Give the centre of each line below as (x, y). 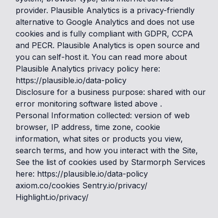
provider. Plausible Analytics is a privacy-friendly (105, 10)
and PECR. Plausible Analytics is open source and (108, 45)
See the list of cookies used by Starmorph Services (110, 162)
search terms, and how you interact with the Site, (107, 150)
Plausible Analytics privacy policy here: (88, 69)
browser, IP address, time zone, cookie (88, 127)
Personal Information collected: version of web (103, 115)
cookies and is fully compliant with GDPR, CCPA (104, 34)
